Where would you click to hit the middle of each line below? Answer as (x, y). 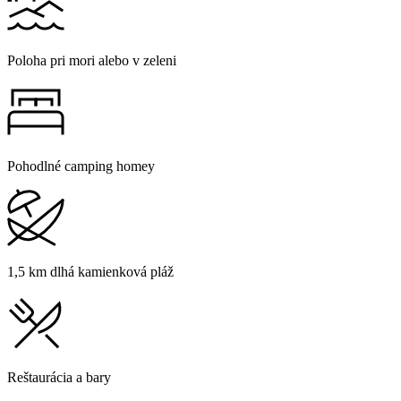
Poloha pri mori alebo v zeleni (92, 61)
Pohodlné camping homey (81, 166)
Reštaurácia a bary (59, 378)
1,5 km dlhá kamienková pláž (90, 272)
